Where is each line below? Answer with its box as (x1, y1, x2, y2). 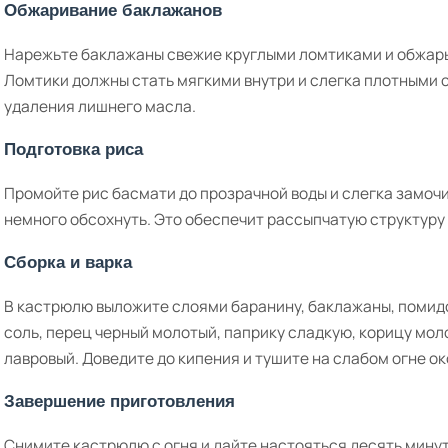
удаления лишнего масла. (4, 95, 196, 118)
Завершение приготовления (4, 391, 235, 411)
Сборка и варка (4, 252, 132, 272)
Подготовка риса (4, 139, 143, 159)
